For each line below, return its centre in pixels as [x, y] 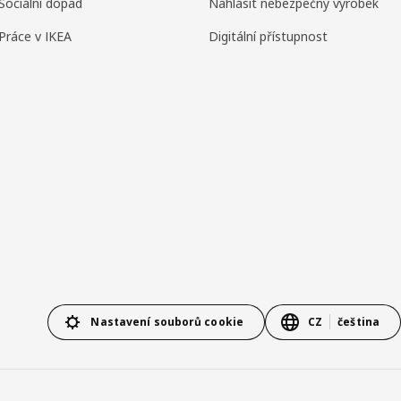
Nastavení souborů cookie [167, 322]
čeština [358, 322]
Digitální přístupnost [268, 36]
